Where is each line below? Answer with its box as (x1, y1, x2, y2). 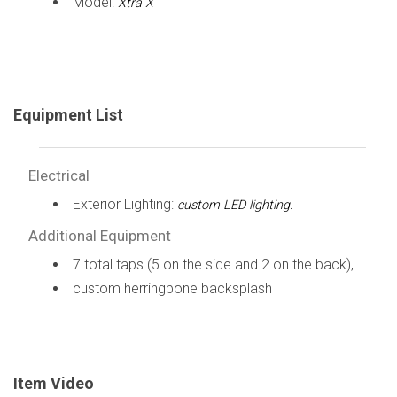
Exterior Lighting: (72, 195, 177, 213)
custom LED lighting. (176, 197, 292, 213)
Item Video (13, 373, 94, 393)
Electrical (27, 166, 90, 184)
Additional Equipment (27, 226, 171, 245)
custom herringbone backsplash (72, 279, 272, 297)
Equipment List (13, 105, 123, 124)
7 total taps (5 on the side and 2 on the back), (72, 255, 354, 273)
